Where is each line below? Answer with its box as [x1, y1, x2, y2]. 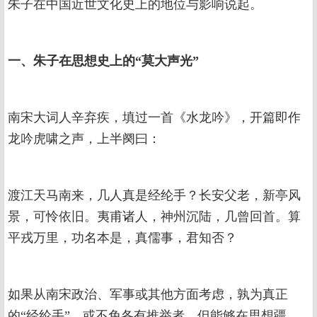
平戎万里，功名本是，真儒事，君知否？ [8, 231, 237, 246]
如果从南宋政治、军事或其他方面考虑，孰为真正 [8, 287, 288, 302]
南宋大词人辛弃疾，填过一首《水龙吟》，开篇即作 [8, 110, 301, 125]
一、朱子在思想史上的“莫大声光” [8, 54, 199, 69]
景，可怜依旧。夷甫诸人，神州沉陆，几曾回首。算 [8, 209, 301, 224]
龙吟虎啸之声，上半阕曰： [8, 132, 161, 146]
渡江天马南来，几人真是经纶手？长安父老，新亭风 [8, 188, 301, 203]
